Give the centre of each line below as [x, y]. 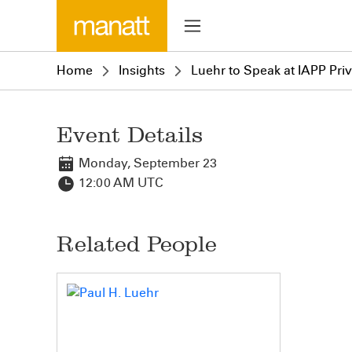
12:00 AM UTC [119, 183]
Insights [142, 70]
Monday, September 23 [146, 163]
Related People [137, 244]
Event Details [130, 135]
